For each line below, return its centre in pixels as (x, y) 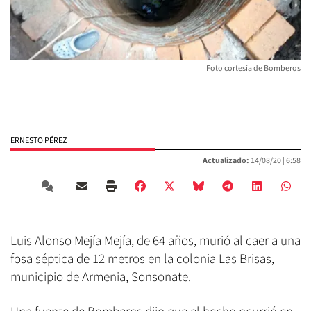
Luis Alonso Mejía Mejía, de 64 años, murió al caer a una (155, 242)
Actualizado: (226, 161)
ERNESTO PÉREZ (39, 141)
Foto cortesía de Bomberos (253, 69)
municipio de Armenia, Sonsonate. (101, 278)
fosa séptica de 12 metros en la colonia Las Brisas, (142, 260)
